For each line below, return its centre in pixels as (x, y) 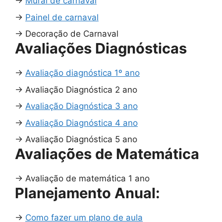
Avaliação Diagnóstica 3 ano (82, 106)
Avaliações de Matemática (107, 154)
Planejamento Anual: (87, 193)
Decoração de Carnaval (72, 34)
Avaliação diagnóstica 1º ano (83, 73)
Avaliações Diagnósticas (101, 49)
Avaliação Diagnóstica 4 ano (82, 123)
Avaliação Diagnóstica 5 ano (81, 139)
